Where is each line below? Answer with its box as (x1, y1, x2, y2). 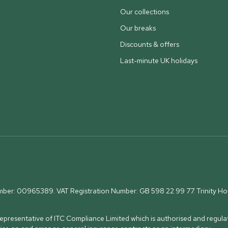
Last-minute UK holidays (120, 56, 197, 65)
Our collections (120, 7, 169, 16)
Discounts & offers (120, 40, 179, 49)
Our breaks (120, 23, 156, 33)
